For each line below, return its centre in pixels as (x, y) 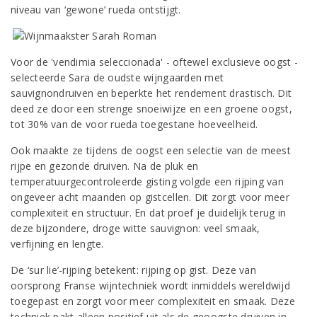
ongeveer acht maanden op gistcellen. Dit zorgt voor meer (150, 197)
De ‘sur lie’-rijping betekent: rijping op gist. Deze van (133, 270)
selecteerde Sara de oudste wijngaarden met (117, 77)
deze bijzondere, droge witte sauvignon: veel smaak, (136, 228)
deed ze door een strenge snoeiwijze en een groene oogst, (151, 109)
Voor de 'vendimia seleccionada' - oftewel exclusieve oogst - (154, 62)
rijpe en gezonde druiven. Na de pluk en (105, 166)
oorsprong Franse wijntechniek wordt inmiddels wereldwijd (150, 286)
